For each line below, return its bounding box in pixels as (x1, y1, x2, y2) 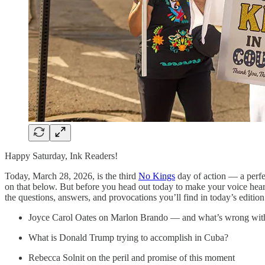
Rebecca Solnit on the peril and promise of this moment (28, 252, 235, 263)
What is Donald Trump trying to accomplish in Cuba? (28, 232, 228, 243)
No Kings (138, 170, 175, 181)
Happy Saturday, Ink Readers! (5, 150, 118, 161)
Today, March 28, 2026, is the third (5, 170, 138, 181)
